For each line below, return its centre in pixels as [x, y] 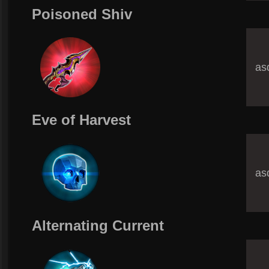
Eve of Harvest [81, 120]
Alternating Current [98, 225]
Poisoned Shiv [82, 14]
